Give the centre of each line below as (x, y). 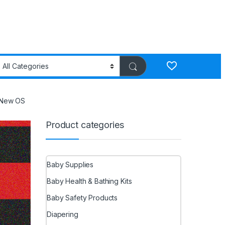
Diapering (63, 214)
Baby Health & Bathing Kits (89, 181)
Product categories (85, 125)
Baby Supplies (70, 165)
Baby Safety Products (82, 197)
